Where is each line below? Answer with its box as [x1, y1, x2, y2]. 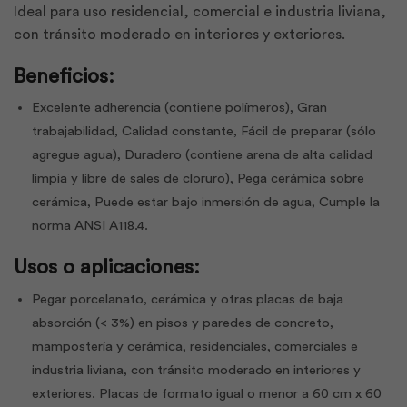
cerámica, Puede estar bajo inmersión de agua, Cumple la [32, 194, 380, 209]
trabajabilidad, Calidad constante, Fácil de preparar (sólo [32, 124, 376, 138]
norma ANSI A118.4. [32, 218, 148, 233]
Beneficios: [14, 65, 114, 86]
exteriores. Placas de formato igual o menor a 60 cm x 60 [32, 386, 382, 401]
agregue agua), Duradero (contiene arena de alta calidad [32, 147, 372, 162]
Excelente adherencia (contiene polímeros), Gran [32, 100, 327, 114]
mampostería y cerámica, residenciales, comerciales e [32, 339, 358, 353]
